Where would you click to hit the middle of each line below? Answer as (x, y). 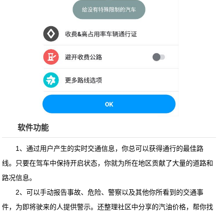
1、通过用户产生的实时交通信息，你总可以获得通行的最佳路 (103, 149)
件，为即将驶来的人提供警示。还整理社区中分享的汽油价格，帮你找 (108, 207)
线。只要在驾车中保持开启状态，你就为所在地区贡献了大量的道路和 (108, 163)
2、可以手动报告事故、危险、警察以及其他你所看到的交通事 (103, 192)
